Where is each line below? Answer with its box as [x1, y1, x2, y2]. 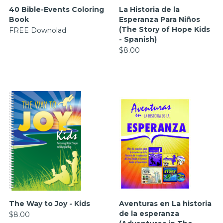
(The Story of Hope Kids [119, 25, 210, 34]
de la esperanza [119, 209, 179, 218]
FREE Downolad [8, 26, 66, 35]
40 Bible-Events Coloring [8, 5, 104, 14]
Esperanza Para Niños [119, 15, 200, 24]
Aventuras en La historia [119, 199, 212, 208]
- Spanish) [119, 35, 157, 44]
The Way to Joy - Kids [8, 199, 90, 208]
